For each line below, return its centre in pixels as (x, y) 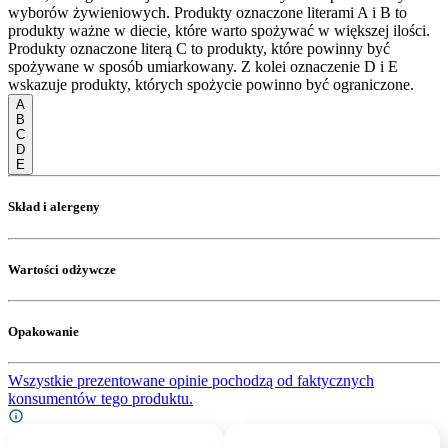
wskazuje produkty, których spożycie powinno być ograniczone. (211, 85)
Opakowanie (43, 332)
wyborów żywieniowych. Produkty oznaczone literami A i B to (207, 13)
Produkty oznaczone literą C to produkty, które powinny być (199, 49)
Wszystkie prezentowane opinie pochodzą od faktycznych (191, 381)
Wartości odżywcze (62, 269)
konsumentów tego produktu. (100, 399)
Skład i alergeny (54, 207)
